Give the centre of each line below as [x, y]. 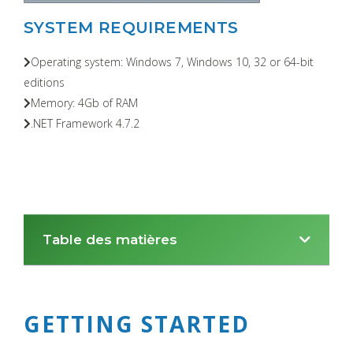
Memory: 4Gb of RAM [84, 102]
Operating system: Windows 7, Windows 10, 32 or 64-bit [172, 61]
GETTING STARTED [137, 324]
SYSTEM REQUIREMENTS [131, 27]
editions [44, 82]
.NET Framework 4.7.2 [85, 123]
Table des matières [110, 240]
